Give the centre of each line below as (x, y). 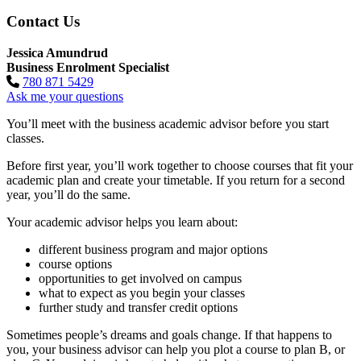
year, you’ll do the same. (73, 195)
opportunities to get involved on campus (143, 279)
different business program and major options (156, 250)
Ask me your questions (65, 97)
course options (78, 264)
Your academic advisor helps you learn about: (125, 222)
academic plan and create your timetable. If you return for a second (176, 180)
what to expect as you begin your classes (145, 293)
